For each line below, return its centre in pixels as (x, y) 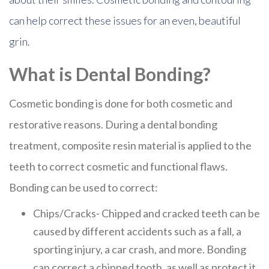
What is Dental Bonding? (110, 74)
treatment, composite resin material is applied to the (130, 145)
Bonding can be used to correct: (83, 187)
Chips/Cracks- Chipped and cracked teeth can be (147, 213)
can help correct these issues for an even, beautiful (125, 20)
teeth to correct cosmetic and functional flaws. (118, 166)
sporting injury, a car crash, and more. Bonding (140, 249)
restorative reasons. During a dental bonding (113, 124)
